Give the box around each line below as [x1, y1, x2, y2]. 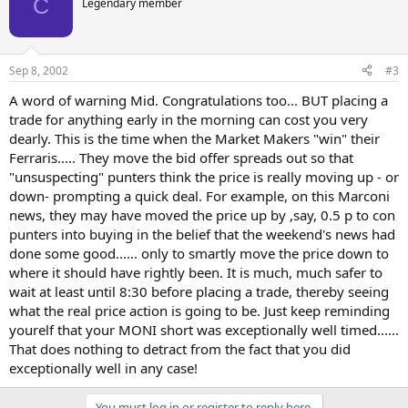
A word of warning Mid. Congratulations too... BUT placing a [9, 90, 388, 109]
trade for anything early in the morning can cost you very [9, 109, 368, 128]
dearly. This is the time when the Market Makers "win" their [9, 128, 380, 148]
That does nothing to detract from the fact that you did [9, 339, 351, 358]
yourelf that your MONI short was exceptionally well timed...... [9, 320, 399, 339]
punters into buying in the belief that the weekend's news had [9, 224, 395, 243]
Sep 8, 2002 [9, 62, 68, 78]
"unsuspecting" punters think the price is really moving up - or [9, 167, 399, 186]
